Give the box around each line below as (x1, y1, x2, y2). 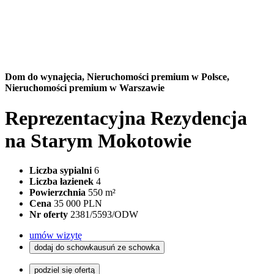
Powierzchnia (29, 187, 86, 198)
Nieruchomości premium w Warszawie (5, 83, 165, 94)
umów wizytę (29, 230, 82, 241)
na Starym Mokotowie (5, 129, 191, 152)
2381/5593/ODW (70, 209, 138, 220)
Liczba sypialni (29, 165, 92, 176)
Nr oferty (29, 209, 68, 220)
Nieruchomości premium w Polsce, (87, 72, 229, 83)
